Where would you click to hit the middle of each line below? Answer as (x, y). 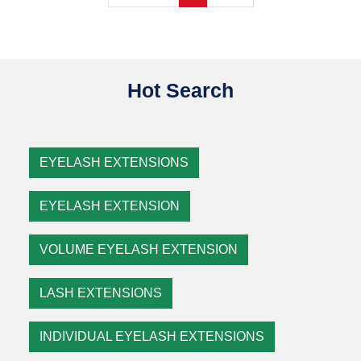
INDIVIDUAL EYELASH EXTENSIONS (152, 336)
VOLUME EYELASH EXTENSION (139, 249)
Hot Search (180, 90)
